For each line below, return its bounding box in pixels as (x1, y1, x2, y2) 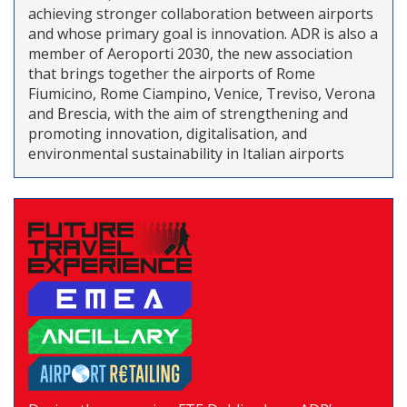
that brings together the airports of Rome (28, 63, 315, 84)
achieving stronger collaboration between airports (28, 3, 373, 24)
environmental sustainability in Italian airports (28, 143, 344, 164)
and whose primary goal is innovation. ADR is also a (28, 23, 378, 44)
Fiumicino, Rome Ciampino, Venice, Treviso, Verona (28, 83, 375, 104)
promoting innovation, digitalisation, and (28, 123, 307, 144)
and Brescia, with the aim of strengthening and (28, 103, 348, 124)
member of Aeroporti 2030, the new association (28, 43, 352, 64)
